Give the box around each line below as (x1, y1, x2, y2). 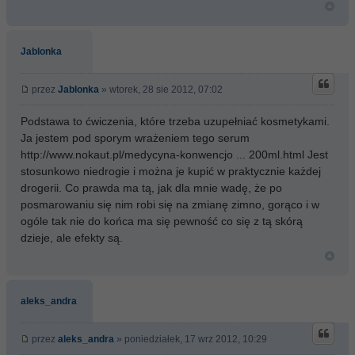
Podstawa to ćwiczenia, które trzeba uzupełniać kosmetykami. (21, 115, 330, 128)
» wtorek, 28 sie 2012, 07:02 (99, 84, 223, 95)
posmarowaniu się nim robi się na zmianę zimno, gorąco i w (21, 198, 319, 211)
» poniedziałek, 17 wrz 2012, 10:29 (114, 334, 267, 345)
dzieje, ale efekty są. (21, 231, 123, 244)
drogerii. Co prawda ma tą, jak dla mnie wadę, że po (21, 181, 282, 194)
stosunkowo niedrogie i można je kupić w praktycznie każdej (21, 165, 321, 177)
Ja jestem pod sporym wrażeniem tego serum (21, 132, 250, 144)
